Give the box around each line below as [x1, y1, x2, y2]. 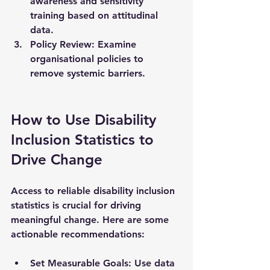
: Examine [92, 38, 139, 50]
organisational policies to [30, 52, 146, 64]
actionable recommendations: [11, 228, 145, 240]
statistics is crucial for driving [11, 199, 144, 211]
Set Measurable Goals [30, 257, 128, 269]
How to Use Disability [11, 110, 160, 128]
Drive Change [11, 150, 102, 168]
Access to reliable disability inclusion [11, 184, 178, 196]
